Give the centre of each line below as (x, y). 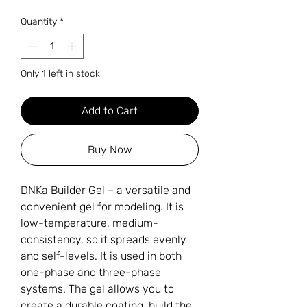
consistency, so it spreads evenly (103, 240)
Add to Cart (110, 111)
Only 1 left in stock (60, 74)
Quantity (39, 22)
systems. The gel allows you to (97, 289)
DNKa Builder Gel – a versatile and (106, 191)
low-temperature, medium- (89, 223)
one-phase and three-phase (91, 273)
